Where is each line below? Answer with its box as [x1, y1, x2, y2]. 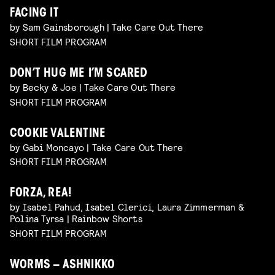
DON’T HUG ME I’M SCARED [10, 68, 148, 80]
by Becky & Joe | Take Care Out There [10, 80, 176, 93]
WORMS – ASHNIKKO [10, 260, 115, 272]
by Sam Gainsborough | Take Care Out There [10, 21, 204, 33]
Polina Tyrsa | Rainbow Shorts [10, 212, 142, 225]
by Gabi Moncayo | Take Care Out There [10, 141, 184, 153]
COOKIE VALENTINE [10, 128, 106, 140]
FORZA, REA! [10, 188, 72, 200]
